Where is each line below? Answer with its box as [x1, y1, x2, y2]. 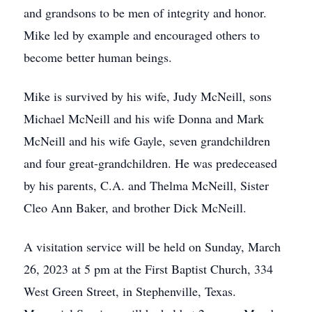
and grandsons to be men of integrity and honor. [24, 4, 267, 21]
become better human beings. [24, 49, 172, 65]
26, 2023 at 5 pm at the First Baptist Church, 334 [24, 260, 273, 277]
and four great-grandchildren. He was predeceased [24, 155, 277, 171]
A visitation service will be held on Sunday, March [24, 238, 281, 255]
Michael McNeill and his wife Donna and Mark [24, 110, 264, 127]
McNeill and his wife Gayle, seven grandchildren [24, 132, 270, 149]
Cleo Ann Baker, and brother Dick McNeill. [24, 199, 247, 216]
